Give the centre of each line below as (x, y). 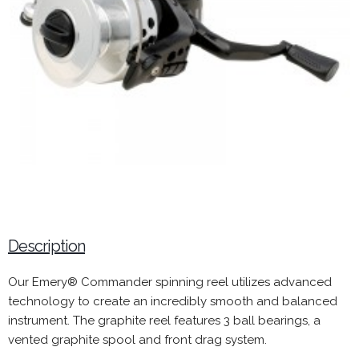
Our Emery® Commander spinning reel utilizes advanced (170, 282)
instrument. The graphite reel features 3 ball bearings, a (164, 321)
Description (46, 246)
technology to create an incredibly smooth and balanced (173, 301)
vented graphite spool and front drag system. (137, 340)
